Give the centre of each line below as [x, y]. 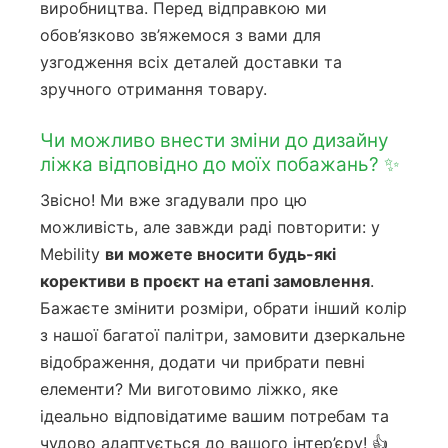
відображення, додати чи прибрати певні [202, 361]
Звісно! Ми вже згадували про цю [173, 199]
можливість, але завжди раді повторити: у [210, 226]
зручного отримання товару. [153, 89]
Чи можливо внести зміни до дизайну [214, 140]
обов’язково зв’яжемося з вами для [180, 35]
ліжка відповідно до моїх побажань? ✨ [220, 164]
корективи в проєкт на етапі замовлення [205, 280]
